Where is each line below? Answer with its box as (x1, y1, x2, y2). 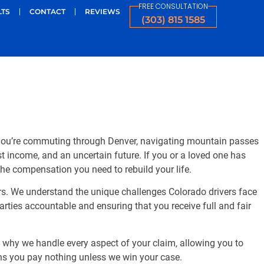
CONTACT (29, 7, 65, 16)
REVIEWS (84, 7, 120, 16)
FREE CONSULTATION (138, 1, 208, 11)
